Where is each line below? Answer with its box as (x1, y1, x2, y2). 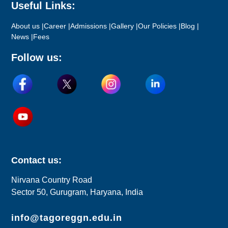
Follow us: (11, 52, 63, 64)
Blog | (181, 22, 199, 31)
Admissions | (70, 22, 111, 31)
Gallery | (111, 22, 138, 31)
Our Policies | (138, 22, 181, 31)
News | (11, 33, 34, 41)
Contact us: (11, 155, 62, 165)
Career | (44, 22, 71, 31)
